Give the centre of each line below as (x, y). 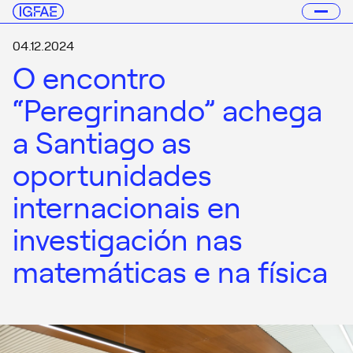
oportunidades (112, 173)
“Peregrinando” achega (167, 108)
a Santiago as (102, 141)
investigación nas (128, 238)
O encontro (89, 76)
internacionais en (127, 205)
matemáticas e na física (170, 270)
